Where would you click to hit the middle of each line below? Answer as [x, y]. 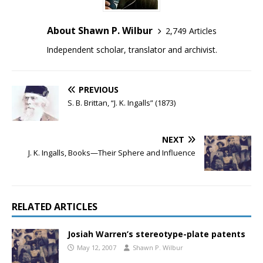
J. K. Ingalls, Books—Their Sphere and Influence [112, 153]
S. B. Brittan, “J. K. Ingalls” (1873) [122, 103]
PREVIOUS [99, 90]
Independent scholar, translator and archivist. [131, 50]
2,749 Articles [191, 31]
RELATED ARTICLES [55, 207]
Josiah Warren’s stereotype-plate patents [156, 234]
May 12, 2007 [97, 248]
